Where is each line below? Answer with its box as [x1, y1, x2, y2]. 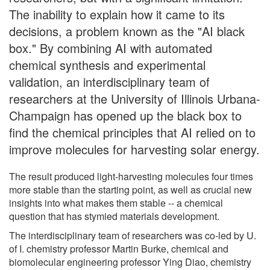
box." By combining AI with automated [9, 39, 212, 57]
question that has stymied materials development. [9, 209, 219, 223]
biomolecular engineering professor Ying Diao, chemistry [9, 254, 251, 269]
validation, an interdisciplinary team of [9, 72, 210, 90]
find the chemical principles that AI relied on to [9, 123, 256, 141]
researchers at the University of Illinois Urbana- [9, 89, 260, 107]
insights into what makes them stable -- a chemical [9, 195, 223, 210]
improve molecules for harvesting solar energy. [9, 140, 260, 158]
